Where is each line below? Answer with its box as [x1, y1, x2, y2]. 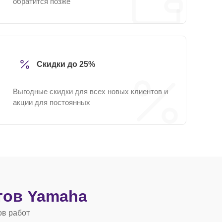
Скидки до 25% [37, 60, 95, 68]
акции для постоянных [13, 98, 90, 107]
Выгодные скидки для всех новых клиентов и [13, 87, 168, 96]
